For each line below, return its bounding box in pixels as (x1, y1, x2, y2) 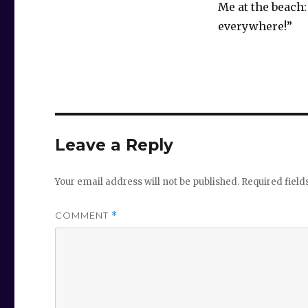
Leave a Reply (55, 135, 174, 155)
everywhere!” (217, 19, 292, 34)
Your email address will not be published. (55, 176, 240, 188)
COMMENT (55, 210, 112, 221)
